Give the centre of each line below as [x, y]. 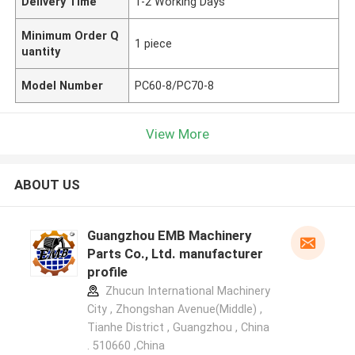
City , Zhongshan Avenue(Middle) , [174, 309]
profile [107, 272]
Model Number [63, 85]
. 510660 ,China [126, 346]
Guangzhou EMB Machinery [169, 236]
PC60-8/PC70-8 [175, 85]
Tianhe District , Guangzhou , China [178, 328]
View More [177, 134]
